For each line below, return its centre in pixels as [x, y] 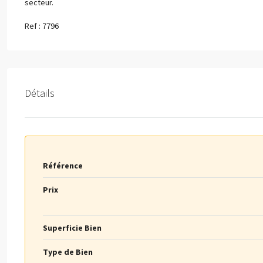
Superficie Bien [72, 228]
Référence [63, 166]
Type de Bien [68, 252]
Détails [40, 93]
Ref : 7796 [42, 26]
